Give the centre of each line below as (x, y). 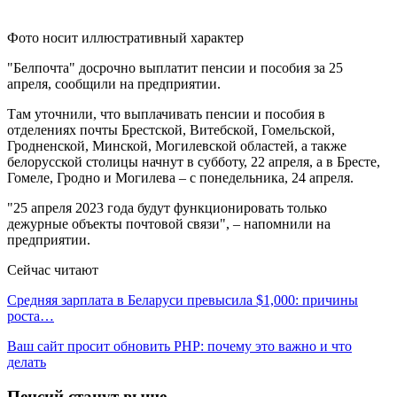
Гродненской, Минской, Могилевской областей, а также (177, 145)
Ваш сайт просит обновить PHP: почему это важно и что (179, 346)
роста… (31, 315)
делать (27, 362)
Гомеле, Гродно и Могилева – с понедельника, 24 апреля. (180, 177)
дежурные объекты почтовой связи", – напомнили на (169, 223)
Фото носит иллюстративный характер (125, 37)
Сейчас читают (53, 269)
